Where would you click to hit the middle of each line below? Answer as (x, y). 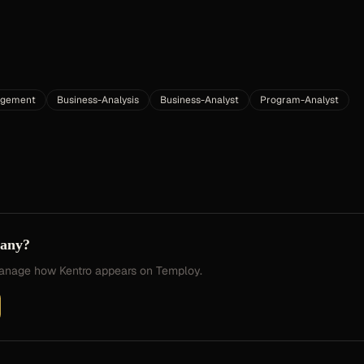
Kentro (76, 271)
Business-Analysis (98, 100)
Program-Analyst (299, 100)
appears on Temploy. (147, 271)
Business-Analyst (199, 100)
